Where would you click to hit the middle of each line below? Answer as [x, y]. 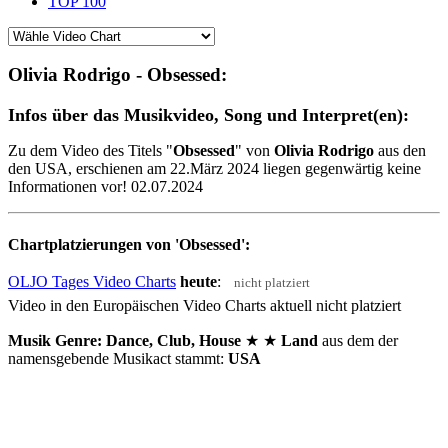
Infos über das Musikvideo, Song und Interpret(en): [208, 115]
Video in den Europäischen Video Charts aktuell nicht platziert [204, 305]
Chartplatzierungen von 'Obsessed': [129, 244]
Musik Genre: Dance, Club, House [124, 340]
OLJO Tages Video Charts [92, 282]
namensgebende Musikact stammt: [118, 358]
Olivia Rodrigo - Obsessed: [120, 75]
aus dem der [358, 340]
